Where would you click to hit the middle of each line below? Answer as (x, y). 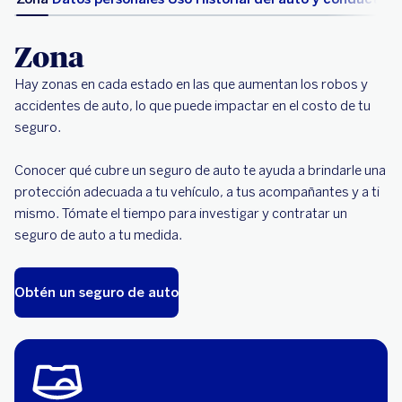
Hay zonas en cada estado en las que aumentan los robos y (191, 84)
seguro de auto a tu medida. (98, 235)
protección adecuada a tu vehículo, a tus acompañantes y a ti (197, 192)
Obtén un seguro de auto (96, 293)
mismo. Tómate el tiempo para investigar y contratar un (181, 214)
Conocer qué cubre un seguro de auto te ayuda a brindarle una (200, 170)
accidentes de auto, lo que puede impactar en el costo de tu (192, 106)
